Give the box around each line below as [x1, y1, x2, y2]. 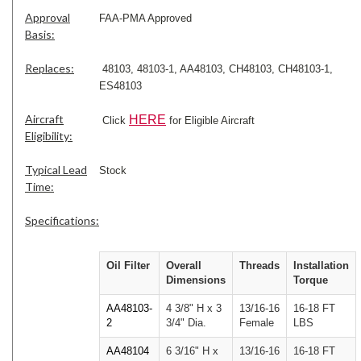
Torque [293, 273, 328, 286]
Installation [293, 259, 349, 272]
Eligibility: [25, 128, 73, 143]
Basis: [25, 27, 55, 41]
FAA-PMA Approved [99, 11, 192, 24]
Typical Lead [25, 162, 87, 176]
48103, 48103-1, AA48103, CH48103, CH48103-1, [99, 62, 333, 75]
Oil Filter [106, 259, 150, 272]
